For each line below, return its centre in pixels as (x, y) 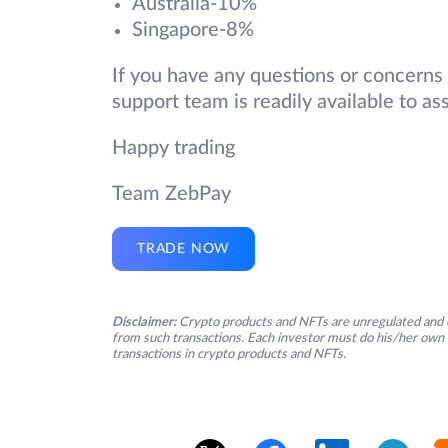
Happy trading (173, 148)
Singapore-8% (193, 30)
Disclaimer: (144, 323)
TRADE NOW (184, 249)
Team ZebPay (171, 194)
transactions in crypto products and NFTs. (229, 355)
